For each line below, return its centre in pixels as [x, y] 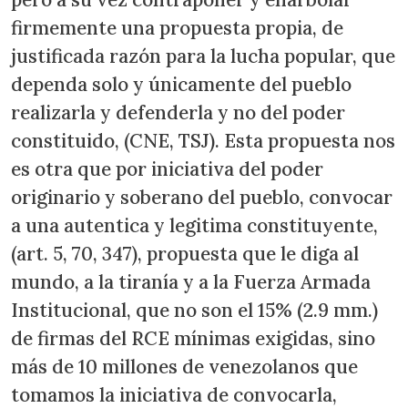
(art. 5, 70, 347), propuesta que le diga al [185, 254]
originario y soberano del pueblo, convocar [202, 198]
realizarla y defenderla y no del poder [178, 113]
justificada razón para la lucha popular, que [203, 56]
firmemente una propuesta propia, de [177, 28]
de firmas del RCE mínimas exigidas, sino [193, 339]
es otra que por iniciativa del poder [167, 169]
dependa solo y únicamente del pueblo [181, 85]
